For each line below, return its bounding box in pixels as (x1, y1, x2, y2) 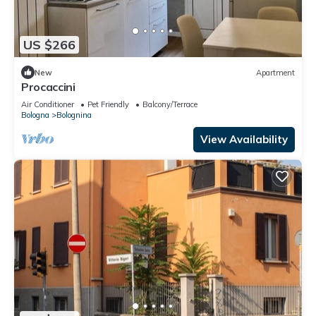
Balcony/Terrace (142, 99, 197, 110)
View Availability (200, 133, 288, 147)
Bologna (21, 110, 49, 121)
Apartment (256, 67, 295, 78)
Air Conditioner (21, 99, 74, 110)
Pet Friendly (87, 99, 129, 110)
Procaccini (21, 80, 75, 95)
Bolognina (56, 110, 92, 121)
